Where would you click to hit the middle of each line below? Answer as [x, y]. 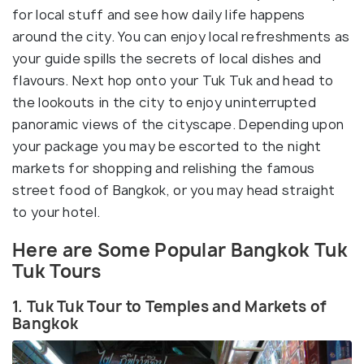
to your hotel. [56, 212]
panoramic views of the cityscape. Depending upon [178, 124]
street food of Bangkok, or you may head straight [174, 190]
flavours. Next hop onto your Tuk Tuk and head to [173, 80]
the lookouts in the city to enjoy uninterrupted [165, 102]
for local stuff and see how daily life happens [159, 14]
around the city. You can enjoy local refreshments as [181, 36]
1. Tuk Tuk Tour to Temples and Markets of [170, 306]
